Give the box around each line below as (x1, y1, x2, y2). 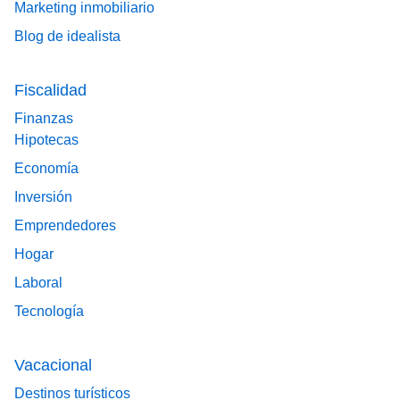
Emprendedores (14, 218, 116, 234)
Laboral (14, 275, 62, 291)
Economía (14, 161, 79, 177)
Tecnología (14, 304, 84, 320)
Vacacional (14, 356, 92, 375)
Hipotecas (14, 132, 79, 148)
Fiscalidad (14, 81, 87, 100)
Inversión (14, 189, 72, 205)
